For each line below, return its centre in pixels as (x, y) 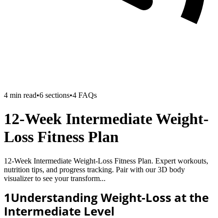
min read (22, 95)
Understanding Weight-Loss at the (110, 197)
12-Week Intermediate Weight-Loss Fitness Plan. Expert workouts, (106, 161)
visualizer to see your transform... (55, 178)
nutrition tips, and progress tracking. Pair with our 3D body (94, 169)
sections (56, 95)
